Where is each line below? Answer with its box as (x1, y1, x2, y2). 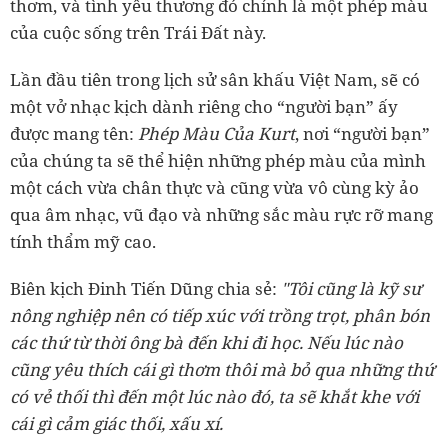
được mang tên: (10, 122, 134, 146)
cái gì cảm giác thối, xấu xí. (10, 412, 227, 436)
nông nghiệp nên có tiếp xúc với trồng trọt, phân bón (10, 304, 430, 328)
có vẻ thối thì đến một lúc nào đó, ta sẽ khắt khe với (10, 385, 419, 409)
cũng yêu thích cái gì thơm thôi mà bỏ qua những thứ (10, 358, 434, 382)
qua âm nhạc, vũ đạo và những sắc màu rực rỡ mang (10, 203, 433, 227)
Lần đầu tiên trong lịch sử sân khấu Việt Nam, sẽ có (10, 68, 420, 92)
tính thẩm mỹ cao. (10, 230, 156, 254)
